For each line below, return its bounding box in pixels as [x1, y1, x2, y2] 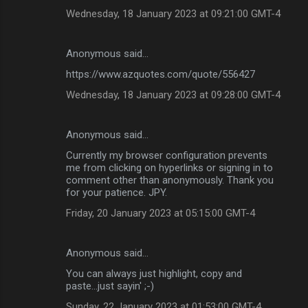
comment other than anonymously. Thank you [66, 173, 274, 186]
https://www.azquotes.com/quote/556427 [66, 67, 255, 80]
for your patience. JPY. [66, 186, 167, 199]
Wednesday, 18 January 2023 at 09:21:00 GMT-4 [66, 7, 280, 20]
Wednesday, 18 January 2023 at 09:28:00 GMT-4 [66, 88, 280, 101]
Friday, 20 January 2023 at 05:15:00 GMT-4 [66, 206, 255, 219]
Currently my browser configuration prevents [66, 148, 267, 162]
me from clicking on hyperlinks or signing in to [66, 161, 273, 174]
